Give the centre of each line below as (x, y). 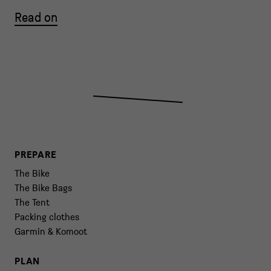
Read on (36, 17)
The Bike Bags (43, 188)
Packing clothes (47, 217)
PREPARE (36, 154)
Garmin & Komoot (51, 231)
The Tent (32, 202)
